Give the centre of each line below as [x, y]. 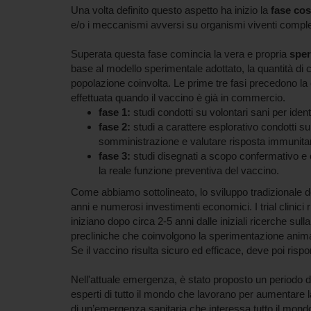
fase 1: [116, 112]
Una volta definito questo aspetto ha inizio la [171, 10]
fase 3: [116, 155]
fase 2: [115, 126]
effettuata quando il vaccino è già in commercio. [178, 97]
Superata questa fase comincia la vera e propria [180, 53]
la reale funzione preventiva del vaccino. [189, 170]
